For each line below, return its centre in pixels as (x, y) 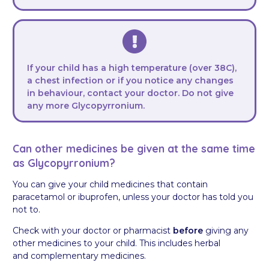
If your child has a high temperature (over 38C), (132, 68)
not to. (26, 210)
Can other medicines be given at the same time (134, 149)
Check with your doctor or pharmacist (93, 231)
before (189, 231)
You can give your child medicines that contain (110, 185)
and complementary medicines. (79, 256)
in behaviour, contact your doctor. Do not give (130, 93)
